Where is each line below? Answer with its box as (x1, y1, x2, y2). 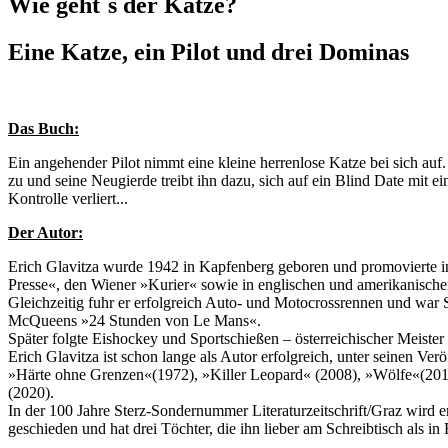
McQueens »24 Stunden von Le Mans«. (8, 312, 261, 330)
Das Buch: (8, 120, 79, 138)
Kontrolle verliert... (8, 190, 128, 208)
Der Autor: (8, 224, 83, 242)
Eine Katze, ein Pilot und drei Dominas (8, 39, 409, 66)
